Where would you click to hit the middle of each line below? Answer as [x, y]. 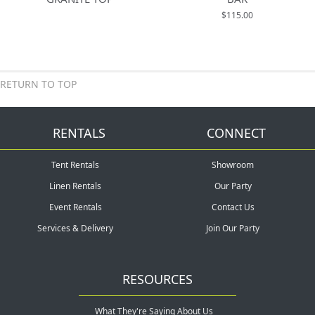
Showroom [233, 165]
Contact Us [233, 207]
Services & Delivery [75, 228]
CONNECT [236, 133]
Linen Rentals [75, 186]
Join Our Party [233, 228]
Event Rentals [75, 207]
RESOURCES [157, 279]
